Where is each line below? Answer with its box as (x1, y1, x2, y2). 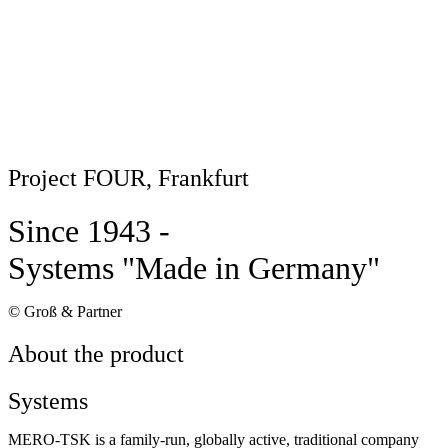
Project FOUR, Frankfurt (8, 164, 249, 191)
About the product (8, 340, 184, 367)
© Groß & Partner (8, 302, 122, 320)
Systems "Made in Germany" (8, 249, 380, 286)
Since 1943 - (8, 212, 170, 249)
